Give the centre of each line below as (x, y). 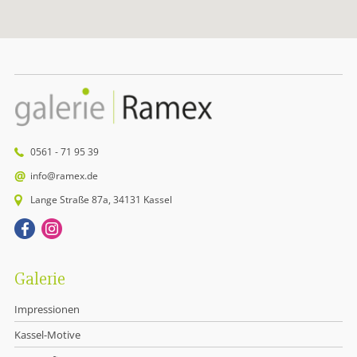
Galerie (39, 279)
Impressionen (47, 309)
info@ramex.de (64, 175)
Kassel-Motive (47, 334)
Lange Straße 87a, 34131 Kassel (101, 199)
